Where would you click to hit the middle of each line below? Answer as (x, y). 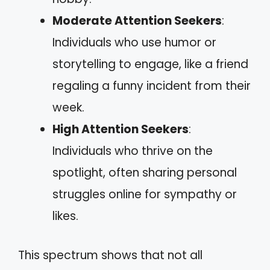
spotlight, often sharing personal (145, 173)
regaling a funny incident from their (152, 86)
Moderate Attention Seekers (137, 21)
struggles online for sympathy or (145, 194)
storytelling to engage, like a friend (150, 64)
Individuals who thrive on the (133, 151)
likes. (65, 216)
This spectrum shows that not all (110, 255)
